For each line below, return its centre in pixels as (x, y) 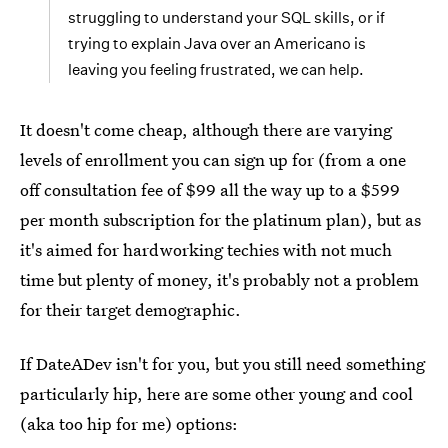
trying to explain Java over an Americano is (217, 43)
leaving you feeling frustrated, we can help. (216, 69)
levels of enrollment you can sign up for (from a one (213, 159)
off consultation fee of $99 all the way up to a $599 (210, 189)
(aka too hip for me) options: (129, 423)
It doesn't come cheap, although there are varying (206, 129)
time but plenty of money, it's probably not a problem (219, 279)
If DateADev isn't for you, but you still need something (222, 363)
